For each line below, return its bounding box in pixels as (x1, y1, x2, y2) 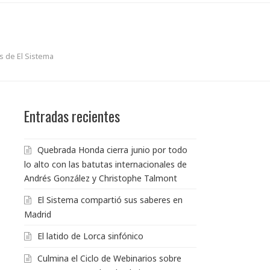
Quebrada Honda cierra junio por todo (37, 143, 187, 155)
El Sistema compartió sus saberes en (37, 193, 183, 206)
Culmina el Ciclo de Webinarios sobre (37, 252, 181, 264)
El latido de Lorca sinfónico (37, 230, 143, 242)
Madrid (24, 208, 51, 220)
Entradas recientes (24, 105, 120, 127)
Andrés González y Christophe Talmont (24, 172, 177, 184)
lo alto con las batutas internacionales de (24, 158, 187, 170)
